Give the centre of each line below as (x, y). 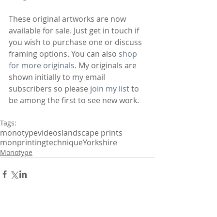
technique (64, 143)
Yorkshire (100, 143)
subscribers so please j (50, 89)
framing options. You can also (64, 54)
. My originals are (107, 66)
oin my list (111, 89)
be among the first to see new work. (74, 101)
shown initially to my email (58, 77)
